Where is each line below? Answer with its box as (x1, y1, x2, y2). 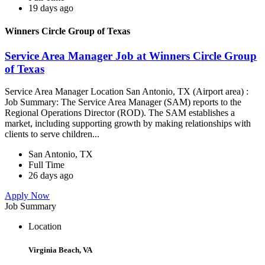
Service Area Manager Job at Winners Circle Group (5, 49, 257, 62)
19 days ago (28, 3, 73, 14)
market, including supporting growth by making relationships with (5, 118, 251, 129)
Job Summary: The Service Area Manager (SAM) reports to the (5, 97, 241, 108)
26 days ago (28, 170, 73, 181)
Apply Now (5, 190, 50, 201)
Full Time (28, 160, 64, 170)
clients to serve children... (5, 129, 102, 140)
